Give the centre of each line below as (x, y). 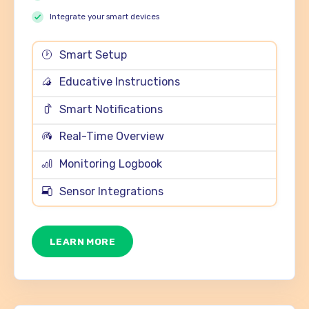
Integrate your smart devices (105, 17)
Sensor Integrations (111, 191)
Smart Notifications (111, 109)
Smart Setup (94, 54)
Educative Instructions (119, 82)
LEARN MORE (83, 241)
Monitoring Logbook (110, 164)
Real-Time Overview (111, 137)
